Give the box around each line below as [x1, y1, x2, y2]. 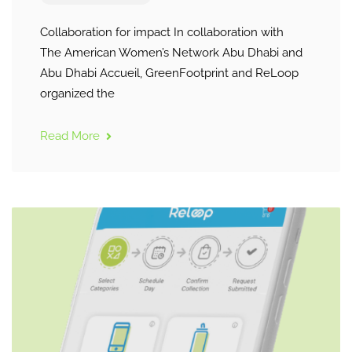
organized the [40, 86, 115, 101]
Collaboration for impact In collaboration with [40, 25, 284, 39]
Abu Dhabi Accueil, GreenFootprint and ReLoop [40, 66, 299, 80]
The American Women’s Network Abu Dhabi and [40, 46, 302, 60]
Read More [40, 129, 103, 143]
